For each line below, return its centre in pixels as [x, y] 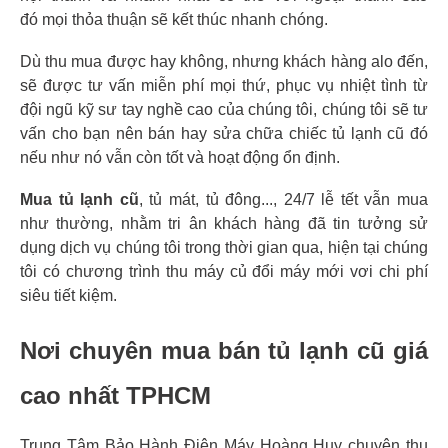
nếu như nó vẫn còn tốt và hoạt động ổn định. [180, 158]
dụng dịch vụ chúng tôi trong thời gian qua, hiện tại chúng [224, 248]
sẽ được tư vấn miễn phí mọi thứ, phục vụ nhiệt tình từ [224, 86]
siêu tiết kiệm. [68, 296]
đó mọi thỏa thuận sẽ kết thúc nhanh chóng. [174, 20]
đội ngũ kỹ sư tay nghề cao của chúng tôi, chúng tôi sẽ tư [224, 110]
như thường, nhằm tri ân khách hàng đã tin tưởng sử [224, 224]
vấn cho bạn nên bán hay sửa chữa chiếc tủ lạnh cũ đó [224, 134]
